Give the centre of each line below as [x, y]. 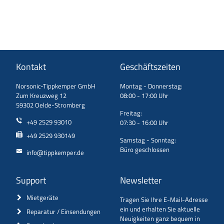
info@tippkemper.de [55, 152]
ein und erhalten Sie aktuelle [160, 209]
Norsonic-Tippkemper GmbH [56, 86]
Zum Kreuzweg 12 [41, 95]
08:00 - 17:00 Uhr [144, 95]
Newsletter [141, 180]
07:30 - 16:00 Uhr [144, 122]
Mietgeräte [42, 197]
